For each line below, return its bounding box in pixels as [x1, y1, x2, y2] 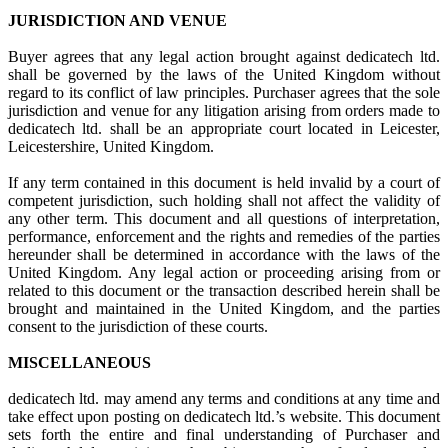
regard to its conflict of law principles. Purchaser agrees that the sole [8, 84, 440, 101]
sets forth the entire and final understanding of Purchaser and [8, 426, 440, 443]
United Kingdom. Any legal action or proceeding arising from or [8, 264, 440, 281]
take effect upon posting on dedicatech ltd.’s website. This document [8, 408, 440, 425]
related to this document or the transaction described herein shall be [8, 282, 440, 299]
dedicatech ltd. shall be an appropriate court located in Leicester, [8, 120, 440, 137]
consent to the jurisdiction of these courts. [8, 318, 268, 335]
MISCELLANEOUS [8, 354, 151, 371]
